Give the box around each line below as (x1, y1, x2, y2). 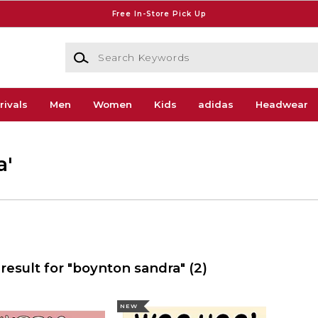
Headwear (256, 99, 309, 111)
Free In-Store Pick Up (111, 9, 207, 18)
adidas (198, 99, 234, 111)
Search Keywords (64, 43, 150, 55)
